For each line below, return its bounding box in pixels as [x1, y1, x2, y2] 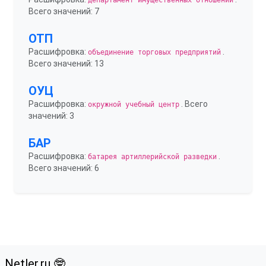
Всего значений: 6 [28, 163, 99, 173]
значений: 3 [28, 111, 74, 121]
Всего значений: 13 [28, 59, 104, 68]
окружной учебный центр [88, 100, 179, 109]
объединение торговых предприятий [88, 48, 221, 56]
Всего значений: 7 [28, 7, 99, 16]
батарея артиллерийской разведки [88, 153, 217, 161]
